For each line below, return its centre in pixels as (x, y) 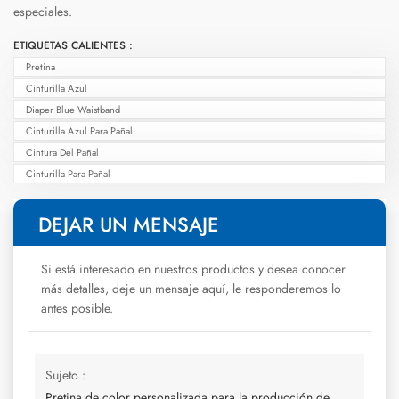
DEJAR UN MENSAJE (129, 224)
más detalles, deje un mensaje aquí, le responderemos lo (191, 288)
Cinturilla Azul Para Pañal (79, 131)
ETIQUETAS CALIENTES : (73, 46)
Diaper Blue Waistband (73, 110)
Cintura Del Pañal (62, 153)
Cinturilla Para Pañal (68, 174)
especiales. (43, 12)
